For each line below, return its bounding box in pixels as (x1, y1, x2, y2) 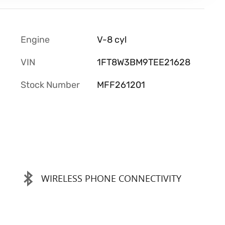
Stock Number (21, 79, 80, 90)
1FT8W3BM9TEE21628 (96, 56, 190, 68)
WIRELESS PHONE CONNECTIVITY (41, 172, 181, 184)
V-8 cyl (96, 34, 127, 45)
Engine (21, 34, 50, 45)
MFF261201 (96, 79, 145, 90)
